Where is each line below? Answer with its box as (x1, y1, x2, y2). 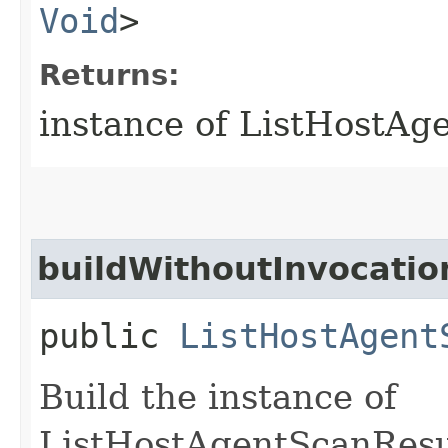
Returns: (39, 57, 180, 92)
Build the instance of (39, 376, 397, 417)
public (39, 315, 179, 356)
